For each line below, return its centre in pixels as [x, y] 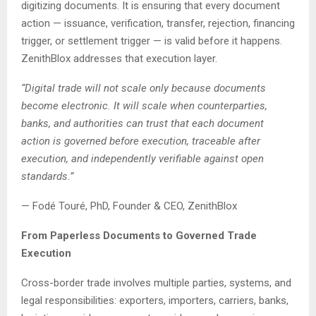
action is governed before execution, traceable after [141, 141]
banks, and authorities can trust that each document [142, 124]
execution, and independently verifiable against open [142, 159]
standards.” [47, 177]
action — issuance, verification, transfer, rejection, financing [158, 24]
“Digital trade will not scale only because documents [144, 89]
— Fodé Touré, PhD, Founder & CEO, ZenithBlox [129, 206]
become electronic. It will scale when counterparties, [144, 106]
